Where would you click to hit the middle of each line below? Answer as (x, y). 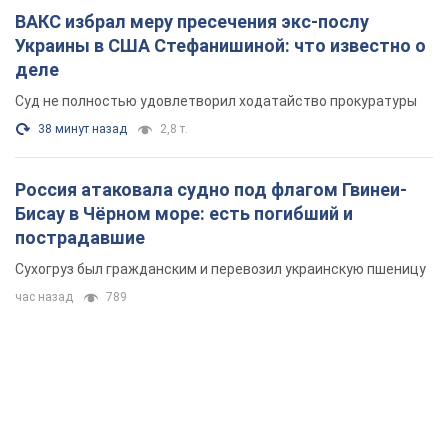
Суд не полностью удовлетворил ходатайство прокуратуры (216, 101)
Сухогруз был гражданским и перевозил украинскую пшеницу (220, 269)
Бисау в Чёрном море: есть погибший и (184, 214)
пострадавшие (80, 238)
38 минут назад (82, 129)
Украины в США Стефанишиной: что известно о (220, 46)
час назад (44, 297)
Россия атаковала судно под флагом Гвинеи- (211, 190)
